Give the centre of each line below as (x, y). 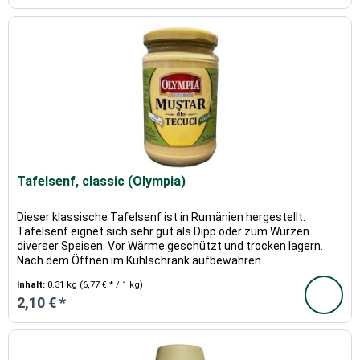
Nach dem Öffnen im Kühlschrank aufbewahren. (141, 260)
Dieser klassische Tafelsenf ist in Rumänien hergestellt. (162, 217)
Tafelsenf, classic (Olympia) (102, 181)
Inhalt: (33, 284)
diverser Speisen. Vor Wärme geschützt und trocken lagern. (170, 245)
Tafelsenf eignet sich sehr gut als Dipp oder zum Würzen (164, 231)
